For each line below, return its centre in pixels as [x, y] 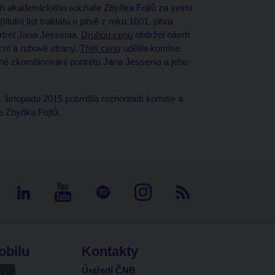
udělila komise [150, 48]
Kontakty [110, 251]
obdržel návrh [161, 35]
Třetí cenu [100, 48]
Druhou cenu [107, 35]
